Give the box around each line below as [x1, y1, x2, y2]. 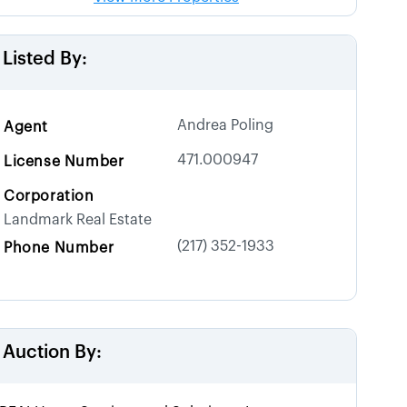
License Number [4, 154, 124, 169]
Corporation [4, 188, 94, 203]
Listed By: [3, 49, 88, 68]
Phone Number [4, 240, 114, 255]
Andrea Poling [176, 117, 273, 133]
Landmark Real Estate [4, 212, 153, 227]
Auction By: [3, 342, 103, 362]
